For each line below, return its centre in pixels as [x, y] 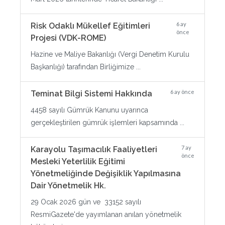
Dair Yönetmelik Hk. [68, 186]
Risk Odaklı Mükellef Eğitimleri [90, 26]
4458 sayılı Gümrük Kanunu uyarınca [89, 110]
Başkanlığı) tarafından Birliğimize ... [86, 67]
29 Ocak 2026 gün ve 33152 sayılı [86, 202]
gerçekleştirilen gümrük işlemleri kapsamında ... [107, 123]
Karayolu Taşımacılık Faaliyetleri [94, 149]
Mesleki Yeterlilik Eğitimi [78, 161]
